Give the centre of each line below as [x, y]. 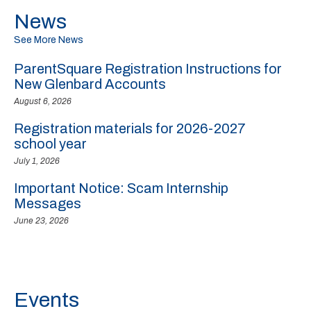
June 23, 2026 [41, 221]
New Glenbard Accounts [90, 84]
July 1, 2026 [37, 161]
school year [50, 144]
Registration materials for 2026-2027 [130, 128]
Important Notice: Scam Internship [121, 188]
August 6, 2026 [43, 101]
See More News [49, 40]
